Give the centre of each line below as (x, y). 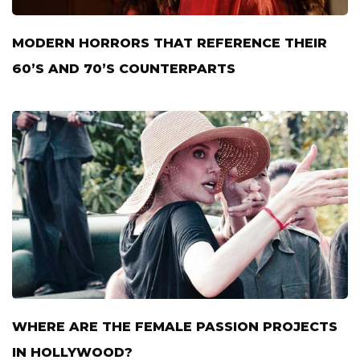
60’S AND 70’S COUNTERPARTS (124, 69)
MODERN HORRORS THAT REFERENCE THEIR (170, 43)
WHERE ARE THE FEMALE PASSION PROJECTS (175, 327)
